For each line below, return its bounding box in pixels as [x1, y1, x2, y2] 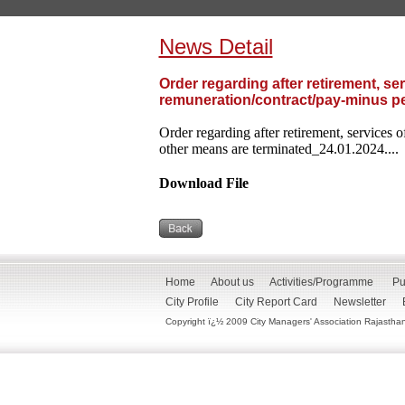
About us [211, 276, 254, 288]
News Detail [158, 34, 273, 59]
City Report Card [235, 296, 317, 308]
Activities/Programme [269, 276, 373, 288]
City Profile [165, 296, 219, 308]
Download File [158, 175, 249, 191]
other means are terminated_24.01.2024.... [158, 141, 399, 156]
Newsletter [334, 296, 386, 308]
